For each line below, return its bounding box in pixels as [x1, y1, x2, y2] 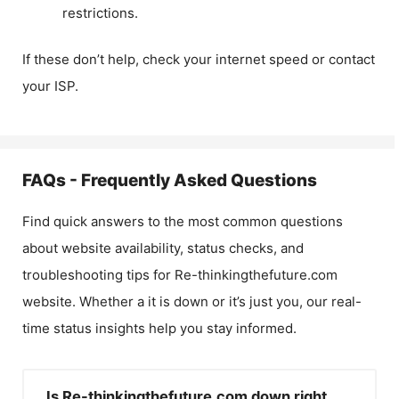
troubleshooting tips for [22, 266, 175, 283]
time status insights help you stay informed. [22, 320, 297, 337]
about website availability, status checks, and [22, 240, 304, 256]
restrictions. [62, 4, 138, 21]
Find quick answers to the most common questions [22, 213, 343, 230]
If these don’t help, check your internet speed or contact [22, 51, 375, 68]
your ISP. [22, 77, 78, 94]
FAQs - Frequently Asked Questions [22, 170, 317, 191]
